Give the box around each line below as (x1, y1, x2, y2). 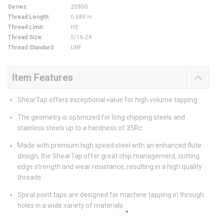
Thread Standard (8, 44, 53, 51)
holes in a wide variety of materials (17, 201, 123, 210)
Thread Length (8, 14, 48, 21)
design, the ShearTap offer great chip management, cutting (17, 152, 200, 160)
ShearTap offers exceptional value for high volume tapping (17, 96, 197, 104)
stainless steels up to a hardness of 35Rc (17, 124, 142, 132)
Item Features (12, 72, 73, 84)
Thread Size (8, 34, 42, 41)
